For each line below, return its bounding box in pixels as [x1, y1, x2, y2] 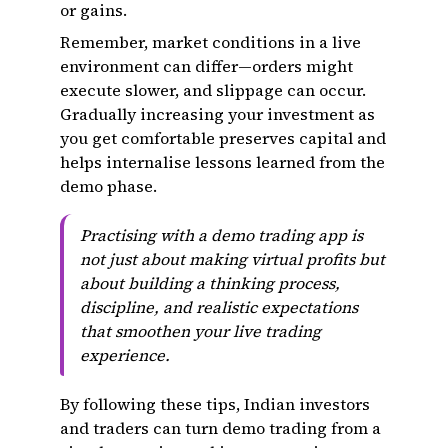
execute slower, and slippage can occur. [60, 79, 366, 101]
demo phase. [60, 175, 157, 197]
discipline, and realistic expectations [80, 296, 358, 318]
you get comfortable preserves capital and [60, 127, 386, 149]
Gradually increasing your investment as [60, 103, 375, 125]
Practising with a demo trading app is [80, 224, 363, 246]
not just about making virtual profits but [80, 248, 385, 270]
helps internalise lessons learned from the [60, 151, 385, 173]
